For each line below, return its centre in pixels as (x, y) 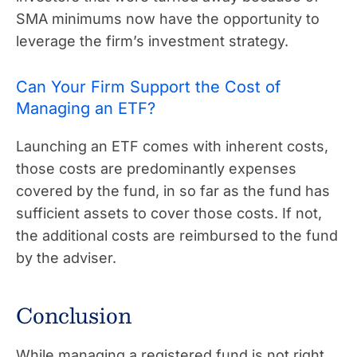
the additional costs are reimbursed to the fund (177, 235)
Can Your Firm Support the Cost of (148, 86)
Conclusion (74, 314)
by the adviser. (66, 257)
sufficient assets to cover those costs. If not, (169, 213)
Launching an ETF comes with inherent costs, (172, 146)
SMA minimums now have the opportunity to (168, 18)
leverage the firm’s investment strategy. (152, 41)
